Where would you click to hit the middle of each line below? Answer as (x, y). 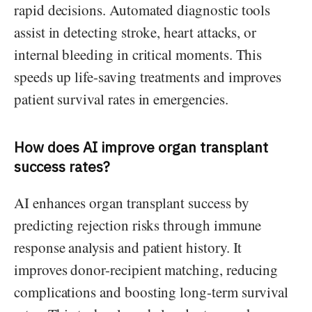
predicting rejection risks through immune (138, 225)
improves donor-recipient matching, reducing (146, 269)
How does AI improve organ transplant (141, 148)
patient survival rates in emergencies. (121, 99)
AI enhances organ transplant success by (132, 202)
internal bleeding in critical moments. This (138, 55)
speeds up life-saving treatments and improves (148, 77)
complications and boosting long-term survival (151, 291)
